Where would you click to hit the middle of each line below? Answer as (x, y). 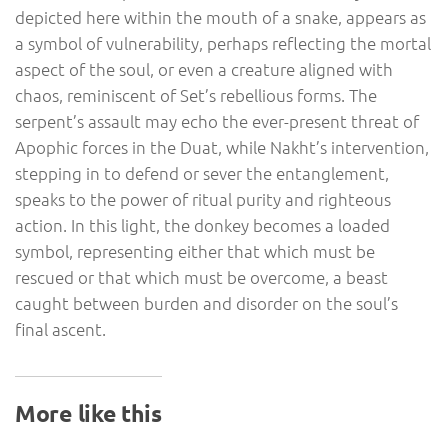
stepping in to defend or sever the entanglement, (202, 173)
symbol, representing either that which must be (195, 251)
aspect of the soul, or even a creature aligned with (204, 69)
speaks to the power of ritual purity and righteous (203, 199)
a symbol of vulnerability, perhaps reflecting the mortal (223, 43)
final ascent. (60, 329)
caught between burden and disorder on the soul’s (206, 303)
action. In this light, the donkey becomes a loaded (202, 225)
